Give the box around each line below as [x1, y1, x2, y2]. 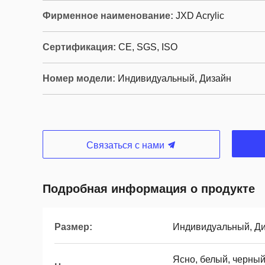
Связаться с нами [86, 140, 167, 150]
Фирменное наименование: [43, 11, 173, 21]
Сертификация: [43, 42, 116, 52]
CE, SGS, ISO [118, 42, 177, 52]
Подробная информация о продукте [43, 182, 255, 195]
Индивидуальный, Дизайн [118, 73, 231, 83]
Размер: [54, 222, 92, 232]
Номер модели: [43, 73, 115, 83]
